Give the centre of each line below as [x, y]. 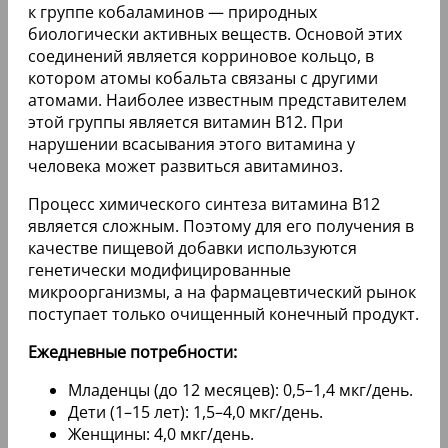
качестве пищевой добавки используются [192, 247]
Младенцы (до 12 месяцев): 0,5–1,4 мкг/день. [240, 389]
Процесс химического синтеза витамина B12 [204, 203]
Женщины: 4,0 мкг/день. [161, 433]
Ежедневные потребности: [132, 351]
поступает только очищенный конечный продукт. [223, 313]
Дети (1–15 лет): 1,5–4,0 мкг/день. [195, 411]
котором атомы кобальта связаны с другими [203, 77]
